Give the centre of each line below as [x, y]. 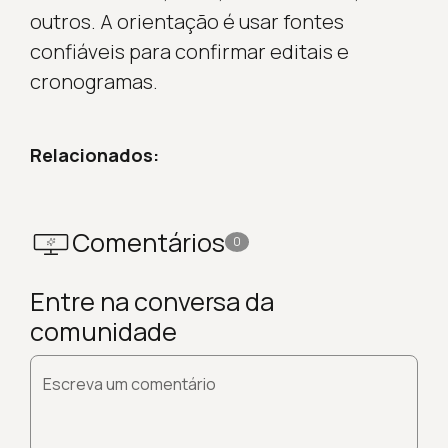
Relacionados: [94, 154]
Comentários [148, 242]
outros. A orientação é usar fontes [186, 21]
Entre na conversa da [151, 301]
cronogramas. [93, 81]
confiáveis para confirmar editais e [189, 51]
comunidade [103, 331]
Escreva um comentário [129, 383]
